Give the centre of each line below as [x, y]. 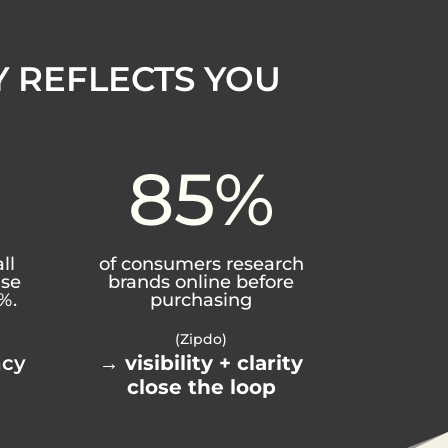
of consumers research [201, 263]
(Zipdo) [201, 339]
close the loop [201, 387]
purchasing [201, 299]
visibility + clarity [214, 363]
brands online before [201, 281]
